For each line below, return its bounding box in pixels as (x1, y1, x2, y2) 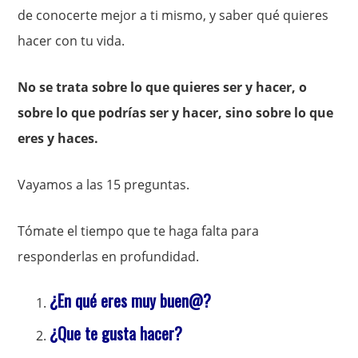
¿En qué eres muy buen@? (50, 288, 212, 313)
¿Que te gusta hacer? (50, 321, 183, 346)
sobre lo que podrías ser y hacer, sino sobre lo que (18, 104, 334, 122)
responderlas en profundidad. (18, 248, 200, 266)
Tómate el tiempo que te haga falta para (18, 222, 260, 241)
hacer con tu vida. (18, 32, 125, 50)
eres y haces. (18, 129, 99, 148)
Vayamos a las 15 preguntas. (18, 176, 190, 194)
